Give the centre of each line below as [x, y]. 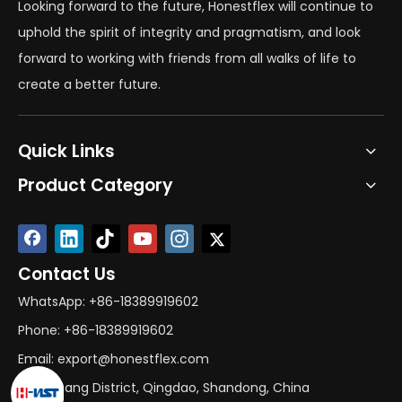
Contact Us [67, 274]
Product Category [96, 185]
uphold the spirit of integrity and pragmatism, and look [189, 32]
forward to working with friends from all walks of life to [187, 58]
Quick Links [66, 151]
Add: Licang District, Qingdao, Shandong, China [164, 387]
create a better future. [89, 84]
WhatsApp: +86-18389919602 [108, 301]
